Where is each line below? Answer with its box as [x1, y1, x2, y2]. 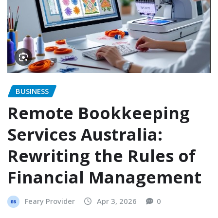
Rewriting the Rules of [7, 144, 196, 167]
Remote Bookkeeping [7, 101, 190, 124]
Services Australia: [7, 123, 163, 145]
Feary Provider [25, 196, 75, 206]
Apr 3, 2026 [97, 196, 137, 206]
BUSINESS [16, 86, 49, 96]
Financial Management [7, 165, 201, 188]
